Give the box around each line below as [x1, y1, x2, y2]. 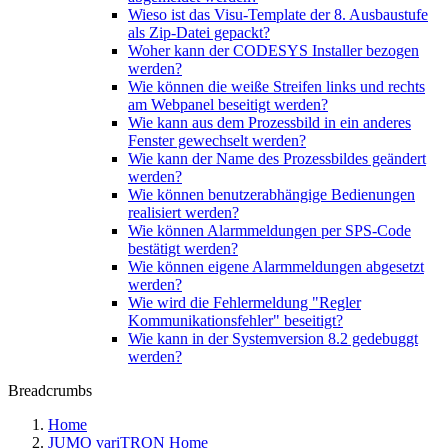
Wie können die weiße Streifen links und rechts [128, 78, 425, 95]
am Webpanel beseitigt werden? [128, 96, 328, 113]
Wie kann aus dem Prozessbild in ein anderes [128, 114, 411, 131]
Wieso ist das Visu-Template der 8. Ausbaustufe [128, 6, 428, 23]
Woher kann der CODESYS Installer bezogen [128, 42, 419, 59]
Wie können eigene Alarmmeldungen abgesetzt [128, 258, 424, 275]
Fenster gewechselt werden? [128, 132, 306, 149]
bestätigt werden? [128, 240, 238, 257]
